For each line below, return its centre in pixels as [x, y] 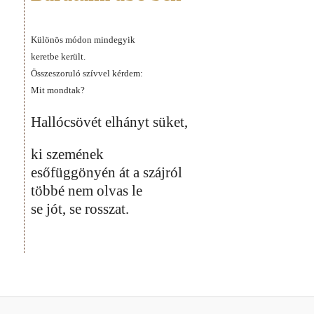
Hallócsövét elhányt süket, [109, 122]
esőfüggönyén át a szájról [107, 172]
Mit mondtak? [58, 90]
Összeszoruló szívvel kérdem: [87, 73]
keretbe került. [58, 56]
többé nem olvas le [87, 190]
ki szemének [67, 154]
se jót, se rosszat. [80, 209]
